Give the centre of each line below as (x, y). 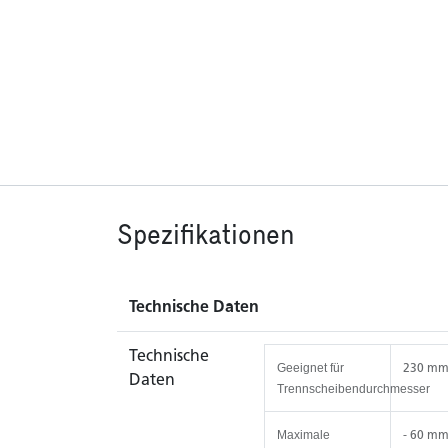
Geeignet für (310, 368)
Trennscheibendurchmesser (353, 389)
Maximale (303, 435)
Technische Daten (194, 307)
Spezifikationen (205, 234)
